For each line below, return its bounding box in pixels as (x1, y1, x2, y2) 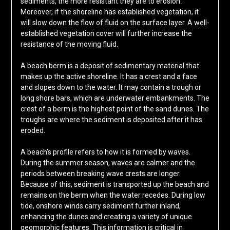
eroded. (20, 126, 45, 135)
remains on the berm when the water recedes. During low (20, 191, 205, 200)
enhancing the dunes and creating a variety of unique (20, 213, 192, 221)
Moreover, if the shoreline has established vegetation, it (20, 8, 199, 16)
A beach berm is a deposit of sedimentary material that (20, 62, 199, 70)
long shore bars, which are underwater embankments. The (20, 94, 209, 103)
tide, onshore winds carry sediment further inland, (20, 202, 181, 210)
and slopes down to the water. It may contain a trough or (20, 83, 201, 92)
